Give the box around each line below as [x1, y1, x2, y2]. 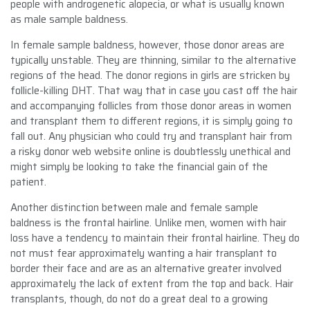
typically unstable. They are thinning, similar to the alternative [10, 51, 296, 69]
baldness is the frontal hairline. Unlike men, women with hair [10, 214, 286, 231]
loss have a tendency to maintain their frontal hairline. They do [10, 229, 300, 246]
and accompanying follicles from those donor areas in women [10, 97, 291, 114]
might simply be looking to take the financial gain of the [10, 158, 268, 175]
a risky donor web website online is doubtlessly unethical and [10, 143, 291, 160]
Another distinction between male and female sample [10, 199, 258, 216]
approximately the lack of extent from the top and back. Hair [10, 275, 293, 292]
